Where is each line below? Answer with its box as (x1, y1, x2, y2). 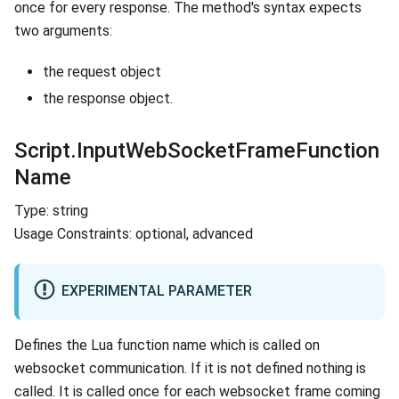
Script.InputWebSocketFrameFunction (14, 138, 379, 164)
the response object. (43, 90, 173, 108)
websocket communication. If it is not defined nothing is (14, 359, 366, 377)
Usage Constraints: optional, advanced (14, 225, 253, 243)
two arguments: (14, 22, 112, 40)
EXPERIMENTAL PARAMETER (61, 281, 252, 299)
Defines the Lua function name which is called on (14, 336, 320, 354)
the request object (43, 63, 161, 81)
